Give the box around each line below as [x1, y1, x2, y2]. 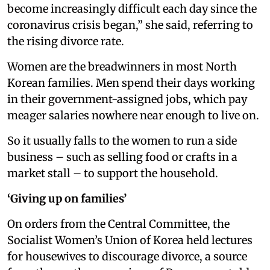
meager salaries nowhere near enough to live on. [7, 108, 262, 122]
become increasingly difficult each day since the [7, 1, 257, 16]
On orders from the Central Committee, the [7, 216, 230, 231]
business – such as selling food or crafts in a [7, 149, 237, 164]
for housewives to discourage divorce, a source [7, 249, 247, 263]
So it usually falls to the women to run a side [7, 133, 237, 148]
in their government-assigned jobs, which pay [7, 92, 247, 106]
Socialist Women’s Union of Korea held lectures [7, 233, 253, 247]
